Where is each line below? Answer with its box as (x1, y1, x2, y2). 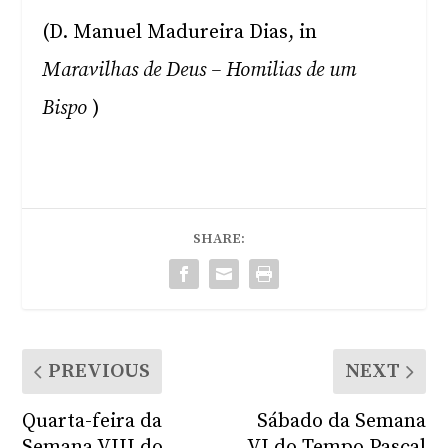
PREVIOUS (48, 359, 151, 384)
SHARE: (193, 230, 245, 248)
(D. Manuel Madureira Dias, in (42, 20, 318, 45)
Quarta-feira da (22, 409, 163, 434)
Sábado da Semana (256, 409, 426, 434)
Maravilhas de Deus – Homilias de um (42, 58, 357, 83)
